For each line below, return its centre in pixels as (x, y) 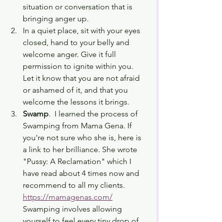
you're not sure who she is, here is (83, 138)
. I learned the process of (94, 114)
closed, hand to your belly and (77, 43)
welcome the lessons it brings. (77, 102)
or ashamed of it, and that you (76, 90)
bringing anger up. (57, 19)
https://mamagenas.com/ (68, 197)
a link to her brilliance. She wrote (81, 150)
